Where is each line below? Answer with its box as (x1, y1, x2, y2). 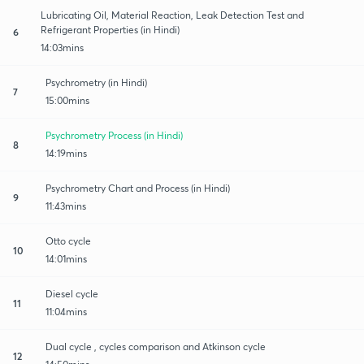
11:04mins (45, 305, 87, 318)
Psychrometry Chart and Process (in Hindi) (45, 181, 230, 194)
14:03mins (40, 41, 84, 54)
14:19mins (45, 146, 87, 159)
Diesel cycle (45, 287, 98, 300)
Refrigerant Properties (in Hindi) (40, 23, 180, 36)
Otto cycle (45, 234, 91, 247)
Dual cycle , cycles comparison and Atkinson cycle (45, 340, 266, 353)
